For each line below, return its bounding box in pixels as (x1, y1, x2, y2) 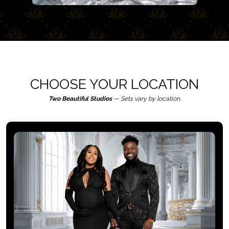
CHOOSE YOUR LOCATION (30, 76, 199, 93)
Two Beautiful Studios (48, 95, 113, 103)
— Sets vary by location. (113, 95, 181, 103)
